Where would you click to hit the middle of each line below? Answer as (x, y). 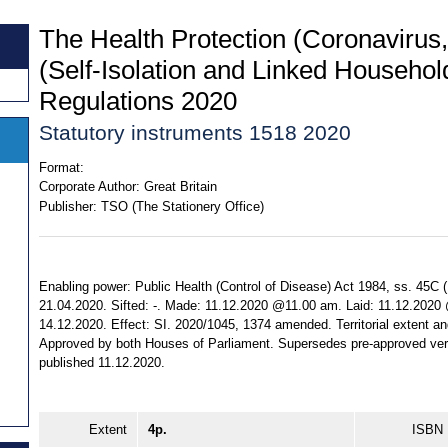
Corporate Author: (89, 187)
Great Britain (180, 187)
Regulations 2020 (138, 100)
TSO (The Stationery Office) (182, 206)
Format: (61, 167)
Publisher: (68, 206)
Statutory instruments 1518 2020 (195, 132)
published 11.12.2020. (102, 363)
